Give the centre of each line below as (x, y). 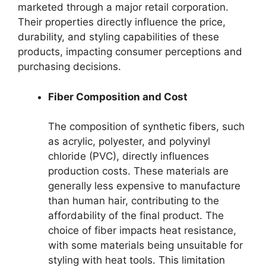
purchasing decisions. (69, 67)
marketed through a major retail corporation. (123, 7)
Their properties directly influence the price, (122, 22)
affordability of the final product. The (136, 216)
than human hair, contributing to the (134, 201)
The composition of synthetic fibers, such (146, 127)
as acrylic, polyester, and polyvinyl (129, 142)
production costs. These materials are (138, 171)
